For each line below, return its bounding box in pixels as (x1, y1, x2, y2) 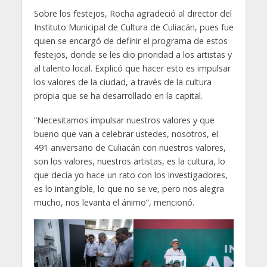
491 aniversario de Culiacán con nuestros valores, (33, 141, 226, 153)
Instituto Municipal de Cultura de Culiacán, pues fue (33, 21, 234, 33)
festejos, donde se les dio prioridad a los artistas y (33, 48, 232, 60)
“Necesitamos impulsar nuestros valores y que (33, 114, 215, 126)
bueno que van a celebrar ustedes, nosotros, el (33, 128, 218, 139)
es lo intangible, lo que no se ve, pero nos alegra (33, 182, 224, 194)
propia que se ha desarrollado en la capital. (33, 89, 203, 101)
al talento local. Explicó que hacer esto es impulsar (33, 62, 231, 74)
